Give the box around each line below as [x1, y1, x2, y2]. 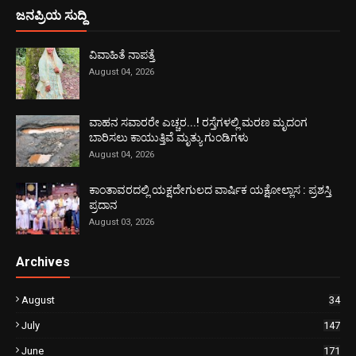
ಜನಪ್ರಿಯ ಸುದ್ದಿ [16, 8, 87, 24]
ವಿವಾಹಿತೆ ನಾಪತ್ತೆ [89, 48, 155, 62]
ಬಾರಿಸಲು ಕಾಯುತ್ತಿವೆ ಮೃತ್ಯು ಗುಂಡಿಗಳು [89, 131, 249, 145]
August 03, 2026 [89, 217, 154, 228]
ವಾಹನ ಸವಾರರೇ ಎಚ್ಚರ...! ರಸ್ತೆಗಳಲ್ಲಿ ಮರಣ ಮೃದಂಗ [89, 116, 308, 130]
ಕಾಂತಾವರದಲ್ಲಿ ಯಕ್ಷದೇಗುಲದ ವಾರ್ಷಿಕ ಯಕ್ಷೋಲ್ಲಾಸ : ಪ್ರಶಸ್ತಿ [89, 184, 331, 197]
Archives [16, 254, 70, 270]
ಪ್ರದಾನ [89, 199, 118, 212]
